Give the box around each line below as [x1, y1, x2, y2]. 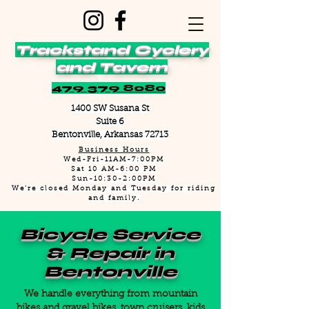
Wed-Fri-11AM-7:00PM [63, 157, 164, 163]
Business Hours [78, 147, 150, 154]
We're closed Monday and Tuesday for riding [12, 186, 216, 192]
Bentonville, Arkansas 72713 [51, 130, 168, 139]
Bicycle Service [20, 226, 201, 243]
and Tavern [56, 59, 168, 74]
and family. [88, 195, 140, 202]
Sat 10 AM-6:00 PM [71, 166, 157, 173]
